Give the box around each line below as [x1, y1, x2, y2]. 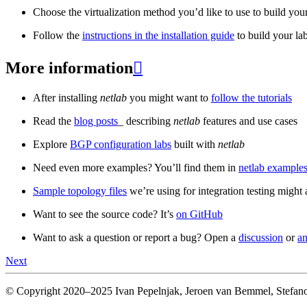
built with [171, 138, 218, 150]
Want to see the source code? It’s [33, 208, 176, 220]
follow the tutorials [211, 91, 292, 103]
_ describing [118, 114, 173, 127]
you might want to [127, 91, 211, 103]
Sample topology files [33, 184, 127, 197]
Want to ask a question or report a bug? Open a [33, 231, 238, 243]
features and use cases [200, 114, 297, 127]
